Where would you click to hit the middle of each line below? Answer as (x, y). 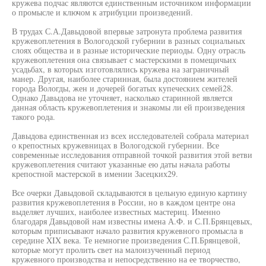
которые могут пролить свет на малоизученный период (111, 250)
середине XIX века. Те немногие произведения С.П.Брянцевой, (126, 240)
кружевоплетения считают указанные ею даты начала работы (121, 164)
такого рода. (34, 117)
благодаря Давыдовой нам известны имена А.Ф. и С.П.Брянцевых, (132, 221)
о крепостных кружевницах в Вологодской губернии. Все (115, 145)
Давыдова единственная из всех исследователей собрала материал (130, 136)
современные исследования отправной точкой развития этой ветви (132, 155)
